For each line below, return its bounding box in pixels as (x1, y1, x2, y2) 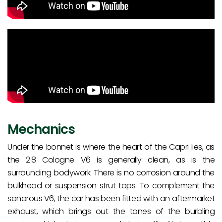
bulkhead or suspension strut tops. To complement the (7, 180, 215, 192)
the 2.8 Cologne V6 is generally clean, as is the (7, 154, 215, 166)
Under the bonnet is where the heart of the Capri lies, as (7, 141, 215, 153)
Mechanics (7, 120, 75, 139)
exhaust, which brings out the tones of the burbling (7, 206, 215, 218)
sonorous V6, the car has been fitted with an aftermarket (7, 193, 215, 205)
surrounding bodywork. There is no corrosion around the (7, 167, 215, 179)
